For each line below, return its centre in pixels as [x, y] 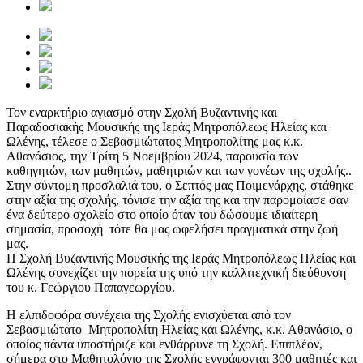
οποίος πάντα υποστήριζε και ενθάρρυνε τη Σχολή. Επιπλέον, [164, 344]
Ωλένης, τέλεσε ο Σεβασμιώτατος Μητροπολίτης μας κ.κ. [155, 142]
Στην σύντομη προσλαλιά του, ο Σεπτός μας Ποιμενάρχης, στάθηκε [180, 186]
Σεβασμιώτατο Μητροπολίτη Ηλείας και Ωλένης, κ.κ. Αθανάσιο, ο [179, 330]
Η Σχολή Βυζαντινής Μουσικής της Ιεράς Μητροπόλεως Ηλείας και [181, 258]
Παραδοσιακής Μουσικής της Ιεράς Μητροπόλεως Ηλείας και [167, 127]
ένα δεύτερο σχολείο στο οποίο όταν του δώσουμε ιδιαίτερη [162, 215]
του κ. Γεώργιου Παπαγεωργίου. [91, 288]
